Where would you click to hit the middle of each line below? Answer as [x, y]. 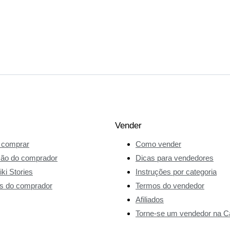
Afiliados [150, 199]
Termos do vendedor [170, 185]
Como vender [158, 144]
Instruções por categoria [176, 171]
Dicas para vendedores [175, 158]
